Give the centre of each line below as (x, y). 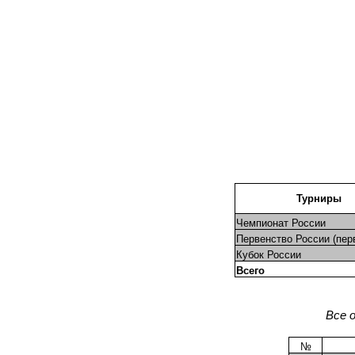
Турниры (319, 199)
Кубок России (268, 255)
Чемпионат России (281, 223)
